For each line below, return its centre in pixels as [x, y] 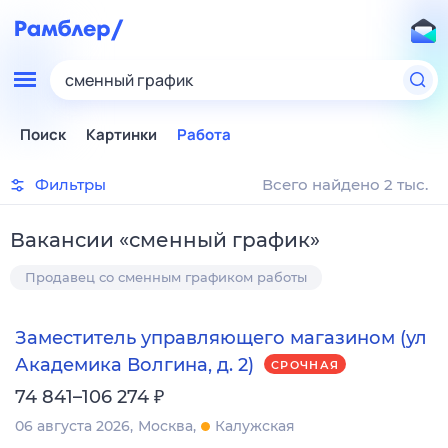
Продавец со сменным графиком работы [166, 277]
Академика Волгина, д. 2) [134, 364]
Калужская [255, 425]
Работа [204, 134]
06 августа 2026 [72, 425]
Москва [165, 425]
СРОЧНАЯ [305, 365]
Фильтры [70, 184]
